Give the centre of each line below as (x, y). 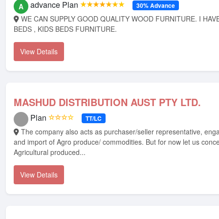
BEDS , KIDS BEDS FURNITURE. (65, 29)
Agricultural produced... (50, 152)
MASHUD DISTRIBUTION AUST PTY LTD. (107, 102)
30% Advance (155, 5)
